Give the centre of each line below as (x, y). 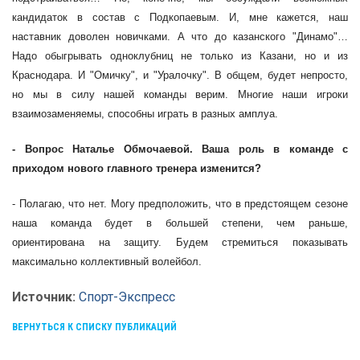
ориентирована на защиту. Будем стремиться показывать (180, 242)
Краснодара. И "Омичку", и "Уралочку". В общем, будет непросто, (180, 75)
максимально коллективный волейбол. (107, 262)
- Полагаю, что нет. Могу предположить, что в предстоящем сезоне (180, 204)
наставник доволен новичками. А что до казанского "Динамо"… (180, 37)
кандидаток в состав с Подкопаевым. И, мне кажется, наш (180, 17)
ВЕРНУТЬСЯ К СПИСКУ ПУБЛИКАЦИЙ (94, 327)
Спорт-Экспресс (127, 297)
